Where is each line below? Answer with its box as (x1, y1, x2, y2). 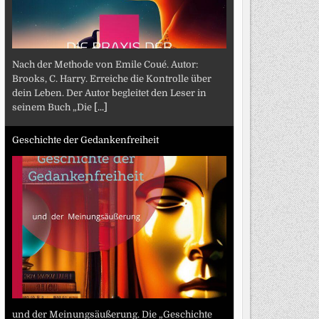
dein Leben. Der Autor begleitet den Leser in (11, 87, 206, 98)
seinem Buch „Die (11, 101, 94, 113)
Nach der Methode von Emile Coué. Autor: (11, 58, 198, 70)
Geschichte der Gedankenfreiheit (11, 135, 159, 146)
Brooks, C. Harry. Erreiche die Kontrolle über (11, 73, 211, 84)
